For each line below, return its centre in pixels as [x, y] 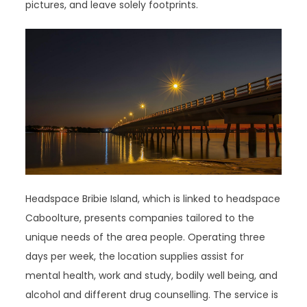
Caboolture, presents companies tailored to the [140, 218]
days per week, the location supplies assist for [135, 256]
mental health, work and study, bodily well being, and [152, 275]
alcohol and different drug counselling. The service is [152, 294]
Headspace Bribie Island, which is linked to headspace [153, 198]
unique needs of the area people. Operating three [146, 237]
